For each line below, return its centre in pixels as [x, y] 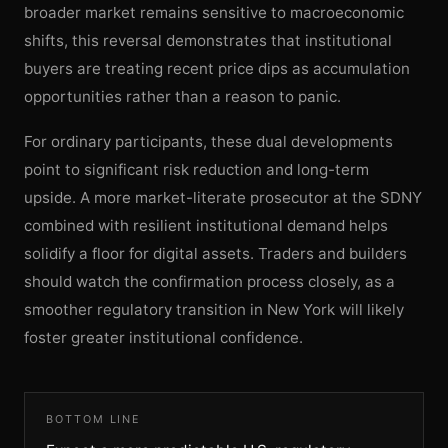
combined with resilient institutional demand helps [206, 226]
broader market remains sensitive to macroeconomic [214, 13]
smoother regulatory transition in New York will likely [214, 310]
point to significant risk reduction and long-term [196, 170]
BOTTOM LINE [93, 419]
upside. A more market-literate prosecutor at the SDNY [223, 198]
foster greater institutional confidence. [163, 338]
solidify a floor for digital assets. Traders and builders [215, 254]
